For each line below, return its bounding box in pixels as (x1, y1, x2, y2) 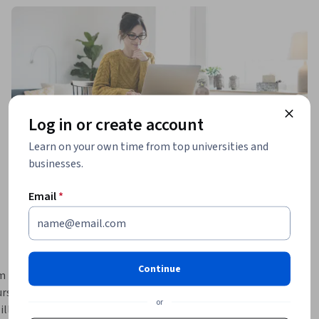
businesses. (28, 155, 83, 172)
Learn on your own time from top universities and (28, 138, 268, 155)
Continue (138, 261, 181, 276)
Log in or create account (28, 112, 204, 137)
